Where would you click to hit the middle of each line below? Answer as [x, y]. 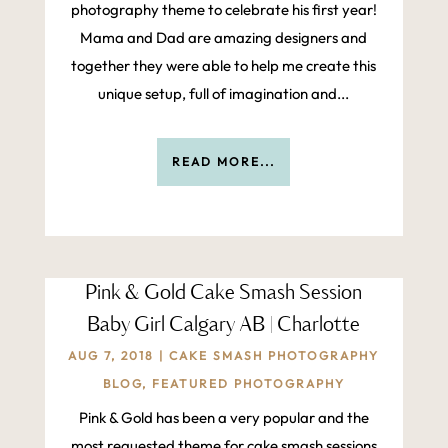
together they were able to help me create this [224, 66]
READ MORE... [224, 162]
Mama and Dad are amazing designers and [224, 38]
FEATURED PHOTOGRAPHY [248, 384]
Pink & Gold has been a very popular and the [223, 418]
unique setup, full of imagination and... [224, 94]
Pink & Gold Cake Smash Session [224, 294]
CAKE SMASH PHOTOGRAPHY [274, 356]
